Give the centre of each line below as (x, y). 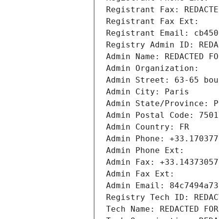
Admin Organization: (155, 68)
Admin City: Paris (148, 92)
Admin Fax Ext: (140, 174)
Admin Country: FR (148, 127)
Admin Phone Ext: (145, 151)
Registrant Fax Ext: (153, 22)
